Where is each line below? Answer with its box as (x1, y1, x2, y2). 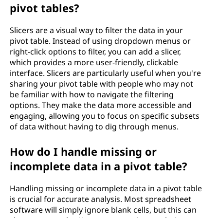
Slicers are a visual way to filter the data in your (10, 25, 183, 36)
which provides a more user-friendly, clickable (10, 57, 178, 68)
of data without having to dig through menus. (10, 121, 179, 132)
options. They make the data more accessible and (10, 100, 192, 110)
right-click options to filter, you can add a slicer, (10, 46, 181, 57)
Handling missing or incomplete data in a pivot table (10, 183, 202, 194)
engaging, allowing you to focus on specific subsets (10, 110, 200, 121)
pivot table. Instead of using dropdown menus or (10, 36, 191, 46)
